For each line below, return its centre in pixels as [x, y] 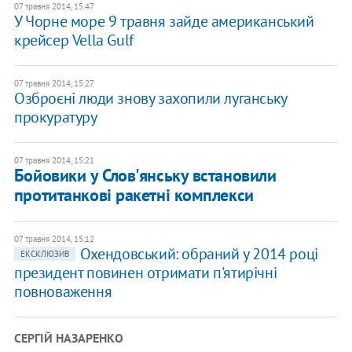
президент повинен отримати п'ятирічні [145, 273]
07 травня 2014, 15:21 [54, 161]
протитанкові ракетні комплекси [134, 195]
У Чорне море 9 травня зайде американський [164, 22]
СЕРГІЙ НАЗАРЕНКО [68, 338]
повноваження [63, 292]
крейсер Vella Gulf [73, 40]
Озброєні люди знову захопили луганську [150, 99]
